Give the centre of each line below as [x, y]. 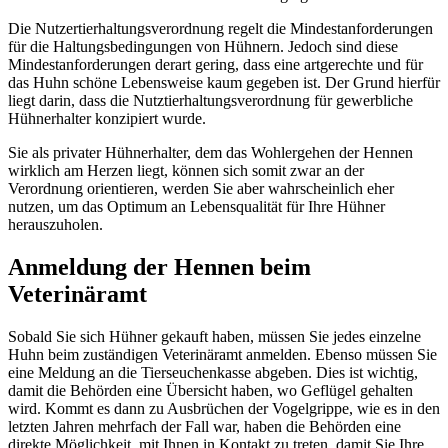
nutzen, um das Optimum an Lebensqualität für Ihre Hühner [196, 207]
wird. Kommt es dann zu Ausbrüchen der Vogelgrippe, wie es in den [224, 409]
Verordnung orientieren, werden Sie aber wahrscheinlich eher [201, 189]
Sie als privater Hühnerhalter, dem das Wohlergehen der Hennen [210, 153]
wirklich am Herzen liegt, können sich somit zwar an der [186, 171]
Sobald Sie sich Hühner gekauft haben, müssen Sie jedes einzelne [214, 337]
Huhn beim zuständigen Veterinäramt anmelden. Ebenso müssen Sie [222, 355]
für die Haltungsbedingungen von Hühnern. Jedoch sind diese [203, 47]
